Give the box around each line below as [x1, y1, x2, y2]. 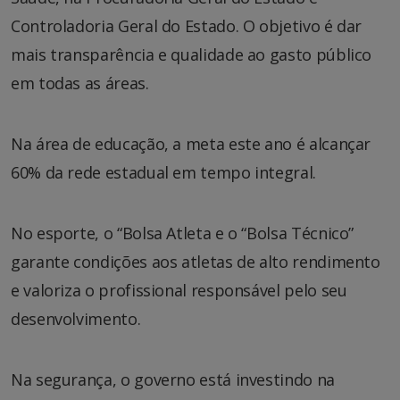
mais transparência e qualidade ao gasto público [11, 43, 372, 65]
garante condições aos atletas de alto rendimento [11, 250, 380, 272]
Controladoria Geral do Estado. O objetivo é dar [11, 14, 362, 37]
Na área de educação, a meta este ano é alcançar [11, 132, 371, 154]
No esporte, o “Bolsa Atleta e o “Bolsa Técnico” [11, 221, 354, 244]
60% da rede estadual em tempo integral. [11, 161, 316, 183]
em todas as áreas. [11, 71, 149, 94]
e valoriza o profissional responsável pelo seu [11, 279, 347, 301]
